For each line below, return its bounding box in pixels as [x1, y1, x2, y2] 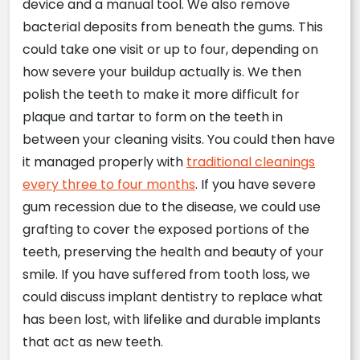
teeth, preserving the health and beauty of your [22, 243, 324, 261]
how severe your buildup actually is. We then [22, 63, 301, 81]
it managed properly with [22, 153, 186, 171]
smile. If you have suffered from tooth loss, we [22, 265, 310, 284]
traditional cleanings [186, 153, 315, 171]
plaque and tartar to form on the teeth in [22, 108, 283, 126]
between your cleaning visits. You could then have [22, 130, 335, 149]
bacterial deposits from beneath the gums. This [22, 18, 323, 36]
